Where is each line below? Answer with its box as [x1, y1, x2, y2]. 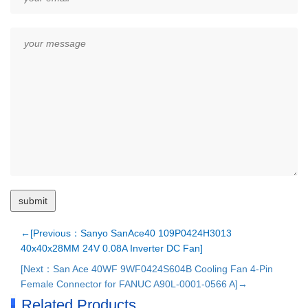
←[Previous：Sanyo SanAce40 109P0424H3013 [21, 228, 232, 239]
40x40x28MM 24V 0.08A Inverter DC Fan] [21, 243, 203, 254]
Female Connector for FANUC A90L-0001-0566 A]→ [21, 278, 247, 289]
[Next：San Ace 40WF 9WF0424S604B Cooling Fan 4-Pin [21, 263, 273, 274]
